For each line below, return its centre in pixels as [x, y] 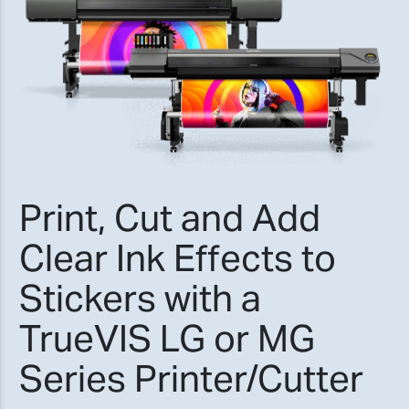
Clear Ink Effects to [178, 258]
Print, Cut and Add [170, 218]
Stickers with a [140, 299]
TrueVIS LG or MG [167, 339]
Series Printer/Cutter [191, 379]
